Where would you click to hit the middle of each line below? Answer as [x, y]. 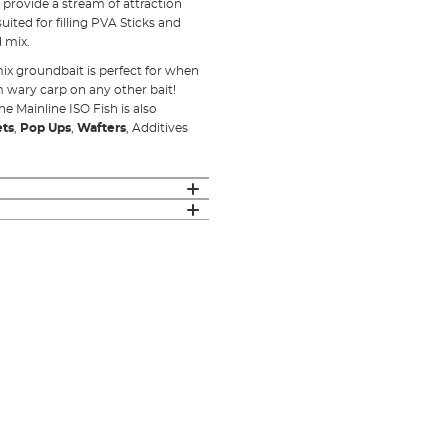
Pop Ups [45, 128]
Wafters [101, 128]
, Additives [156, 128]
